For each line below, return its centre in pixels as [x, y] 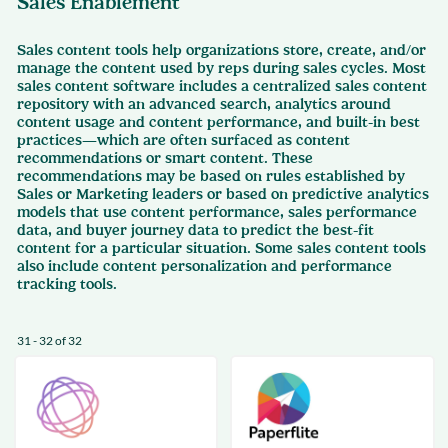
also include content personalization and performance [204, 266]
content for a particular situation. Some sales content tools [221, 248]
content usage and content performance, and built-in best [218, 122]
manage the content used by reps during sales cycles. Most [221, 68]
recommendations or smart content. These [165, 158]
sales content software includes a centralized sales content [222, 86]
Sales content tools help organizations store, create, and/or [221, 50]
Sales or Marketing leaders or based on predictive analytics [223, 194]
